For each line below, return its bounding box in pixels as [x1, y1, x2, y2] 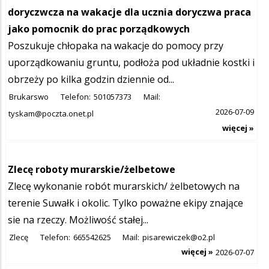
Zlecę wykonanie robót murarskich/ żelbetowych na [8, 179, 240, 193]
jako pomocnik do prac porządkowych [8, 22, 190, 35]
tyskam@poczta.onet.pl [8, 107, 94, 119]
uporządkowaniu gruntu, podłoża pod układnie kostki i [8, 55, 255, 69]
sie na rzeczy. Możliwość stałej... [8, 213, 148, 226]
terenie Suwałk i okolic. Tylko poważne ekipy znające [8, 196, 243, 210]
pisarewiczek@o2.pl [142, 231, 215, 243]
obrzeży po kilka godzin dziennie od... [8, 72, 174, 86]
